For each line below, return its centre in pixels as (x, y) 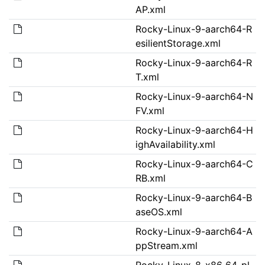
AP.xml (150, 9)
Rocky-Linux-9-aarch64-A (194, 231)
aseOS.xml (159, 211)
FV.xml (150, 110)
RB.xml (150, 178)
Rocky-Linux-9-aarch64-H (194, 130)
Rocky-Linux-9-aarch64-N (194, 96)
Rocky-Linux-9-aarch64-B (193, 197)
